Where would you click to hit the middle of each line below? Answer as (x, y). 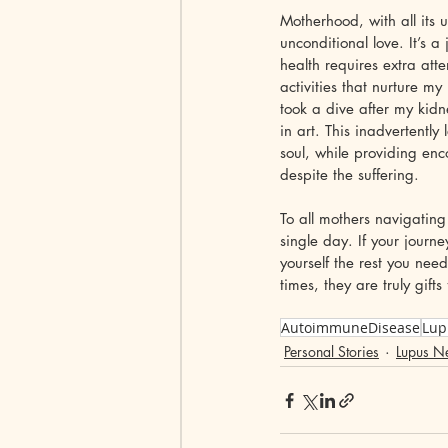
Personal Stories (331, 352)
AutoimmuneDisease (350, 328)
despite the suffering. (349, 175)
